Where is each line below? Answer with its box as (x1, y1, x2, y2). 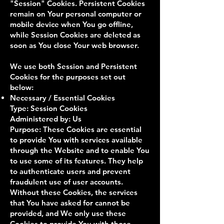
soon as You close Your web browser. (10, 40, 141, 50)
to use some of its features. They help (10, 156, 143, 165)
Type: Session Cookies (10, 103, 87, 113)
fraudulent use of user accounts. (10, 177, 123, 186)
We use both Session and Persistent (10, 61, 137, 71)
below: (10, 82, 33, 92)
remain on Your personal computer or (10, 9, 141, 18)
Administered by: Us (10, 114, 81, 123)
